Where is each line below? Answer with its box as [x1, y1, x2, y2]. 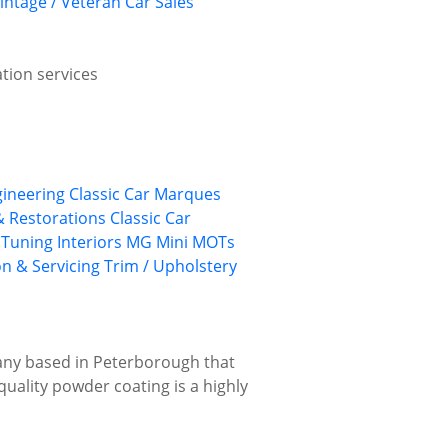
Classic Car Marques [69, 183, 221, 206]
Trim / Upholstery [104, 255, 237, 278]
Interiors [57, 231, 122, 254]
